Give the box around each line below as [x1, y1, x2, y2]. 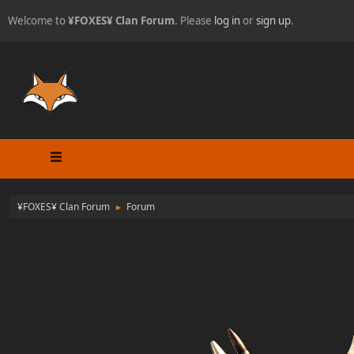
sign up [256, 13, 291, 28]
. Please [175, 13, 214, 28]
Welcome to [8, 13, 68, 28]
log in [214, 13, 240, 28]
